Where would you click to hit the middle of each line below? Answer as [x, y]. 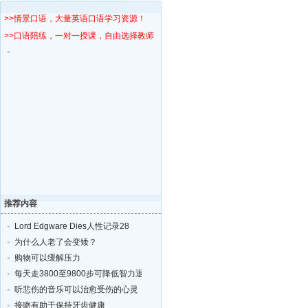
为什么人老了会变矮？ [56, 242]
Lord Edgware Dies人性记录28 [72, 226]
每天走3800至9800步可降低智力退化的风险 [96, 274]
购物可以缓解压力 [47, 258]
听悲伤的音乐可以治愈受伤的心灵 [76, 289]
